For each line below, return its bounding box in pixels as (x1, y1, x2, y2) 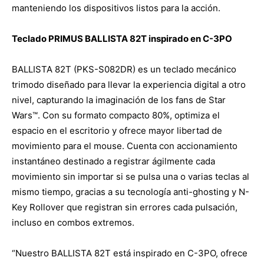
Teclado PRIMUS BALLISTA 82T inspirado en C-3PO (12, 32, 232, 44)
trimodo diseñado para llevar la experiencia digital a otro (12, 78, 246, 90)
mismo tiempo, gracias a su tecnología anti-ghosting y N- (12, 186, 249, 197)
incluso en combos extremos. (12, 216, 134, 228)
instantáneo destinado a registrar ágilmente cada (12, 155, 215, 167)
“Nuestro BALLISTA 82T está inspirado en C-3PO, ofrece (12, 247, 247, 259)
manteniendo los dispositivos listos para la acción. (12, 2, 220, 14)
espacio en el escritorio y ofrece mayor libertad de (12, 124, 222, 136)
